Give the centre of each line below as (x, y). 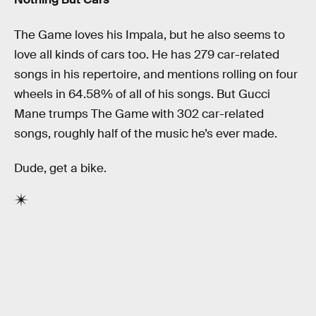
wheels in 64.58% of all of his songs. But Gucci (142, 94)
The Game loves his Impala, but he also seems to (150, 35)
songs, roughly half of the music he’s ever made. (147, 133)
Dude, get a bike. (60, 169)
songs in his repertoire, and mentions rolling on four (156, 74)
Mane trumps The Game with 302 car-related (139, 114)
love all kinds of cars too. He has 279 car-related (147, 54)
